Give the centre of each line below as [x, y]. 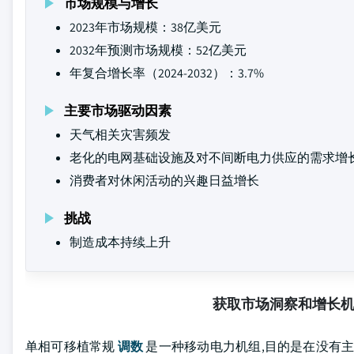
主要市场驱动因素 [118, 110]
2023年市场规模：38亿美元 [145, 27]
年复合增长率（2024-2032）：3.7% [167, 73]
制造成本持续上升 [120, 242]
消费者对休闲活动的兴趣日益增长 [164, 181]
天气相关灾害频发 [120, 135]
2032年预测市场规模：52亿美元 [158, 50]
